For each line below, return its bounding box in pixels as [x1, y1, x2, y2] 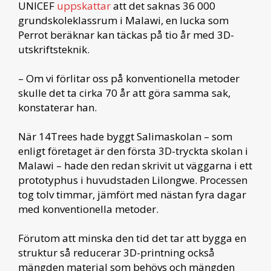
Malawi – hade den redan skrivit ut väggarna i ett [18, 158, 252, 172]
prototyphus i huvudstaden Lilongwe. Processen [18, 172, 247, 187]
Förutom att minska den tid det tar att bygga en [18, 230, 246, 245]
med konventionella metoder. [18, 201, 158, 216]
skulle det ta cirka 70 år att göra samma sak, [18, 85, 230, 100]
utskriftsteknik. [18, 42, 90, 56]
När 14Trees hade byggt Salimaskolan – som [18, 129, 232, 143]
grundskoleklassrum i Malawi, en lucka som [18, 13, 229, 27]
